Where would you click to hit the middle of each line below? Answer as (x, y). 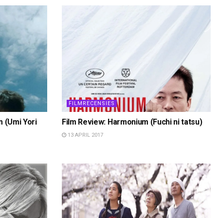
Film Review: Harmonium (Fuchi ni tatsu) (132, 122)
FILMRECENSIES (92, 103)
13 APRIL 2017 (85, 135)
